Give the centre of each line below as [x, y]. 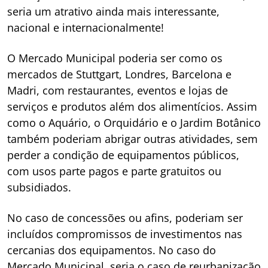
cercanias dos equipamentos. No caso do [112, 250]
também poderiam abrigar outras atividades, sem [133, 139]
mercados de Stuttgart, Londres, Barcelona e [119, 74]
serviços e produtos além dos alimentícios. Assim [132, 107]
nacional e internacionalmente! [86, 28]
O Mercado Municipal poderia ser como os [115, 58]
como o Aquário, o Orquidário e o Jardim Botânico [134, 123]
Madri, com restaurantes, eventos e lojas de [118, 91]
